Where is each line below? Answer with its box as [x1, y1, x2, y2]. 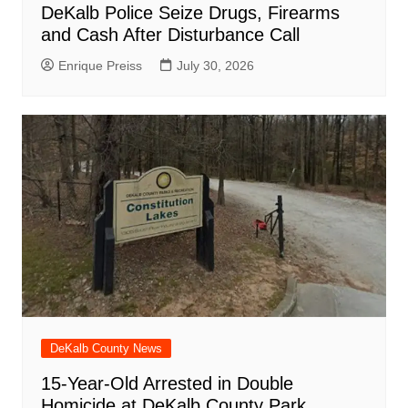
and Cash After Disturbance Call [40, 24, 300, 45]
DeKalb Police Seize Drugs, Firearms [40, 2, 340, 23]
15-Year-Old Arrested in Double [40, 372, 293, 393]
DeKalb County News [49, 341, 162, 355]
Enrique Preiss [57, 57, 142, 73]
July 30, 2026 [176, 57, 254, 73]
